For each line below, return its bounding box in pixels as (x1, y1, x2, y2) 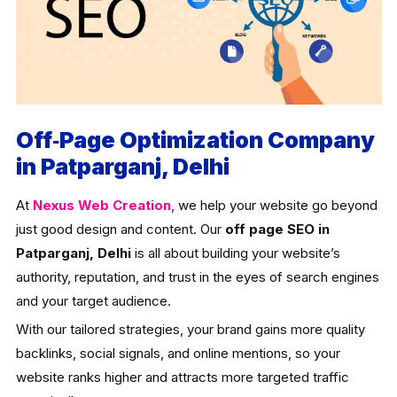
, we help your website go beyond (170, 196, 378, 214)
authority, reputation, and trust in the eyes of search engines (15, 268, 379, 285)
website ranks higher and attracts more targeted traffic (15, 368, 349, 385)
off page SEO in (224, 220, 330, 237)
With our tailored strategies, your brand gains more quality (15, 320, 365, 338)
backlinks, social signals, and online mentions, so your (15, 344, 340, 362)
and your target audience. (15, 292, 171, 309)
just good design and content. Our (15, 220, 225, 237)
